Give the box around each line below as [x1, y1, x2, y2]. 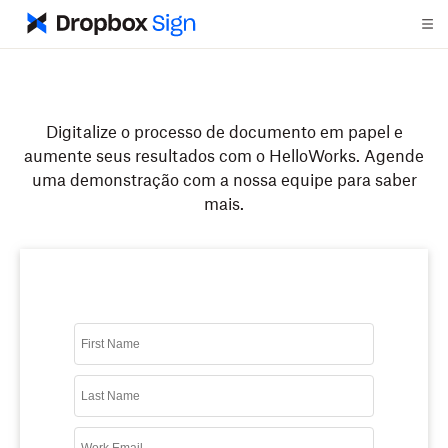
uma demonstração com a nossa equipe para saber [31, 173, 417, 189]
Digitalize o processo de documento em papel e [45, 125, 403, 141]
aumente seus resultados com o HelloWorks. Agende [24, 149, 424, 165]
